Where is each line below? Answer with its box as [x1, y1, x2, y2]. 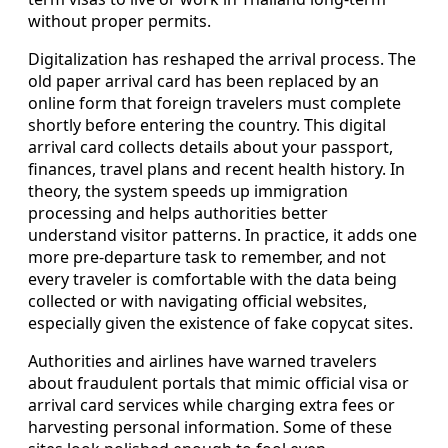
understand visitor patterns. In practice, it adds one [28, 224, 417, 247]
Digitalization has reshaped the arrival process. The [28, 48, 416, 71]
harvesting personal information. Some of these [28, 416, 392, 439]
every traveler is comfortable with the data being [28, 268, 397, 291]
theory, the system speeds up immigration [28, 180, 348, 203]
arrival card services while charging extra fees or [28, 394, 395, 417]
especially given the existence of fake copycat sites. [28, 312, 413, 335]
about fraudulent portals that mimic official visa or [28, 372, 409, 395]
